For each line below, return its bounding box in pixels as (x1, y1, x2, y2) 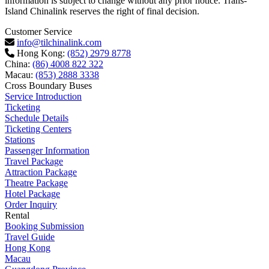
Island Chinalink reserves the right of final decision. (5, 5, 199, 16)
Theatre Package (5, 177, 68, 188)
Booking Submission (5, 220, 84, 231)
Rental (5, 210, 29, 220)
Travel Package (5, 156, 63, 166)
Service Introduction (5, 91, 82, 101)
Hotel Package (5, 188, 60, 199)
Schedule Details (5, 112, 68, 123)
